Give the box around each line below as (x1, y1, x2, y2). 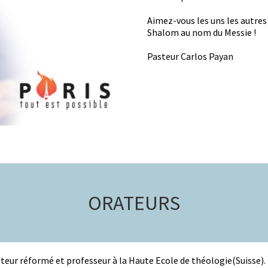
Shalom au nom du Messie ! (147, 26, 256, 38)
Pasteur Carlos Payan (147, 50, 233, 62)
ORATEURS (88, 190, 180, 215)
